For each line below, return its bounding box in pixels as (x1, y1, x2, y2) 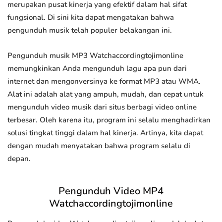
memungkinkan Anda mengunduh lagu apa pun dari (7, 63, 187, 74)
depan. (7, 154, 31, 164)
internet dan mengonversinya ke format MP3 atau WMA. (7, 76, 201, 87)
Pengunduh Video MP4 (58, 184, 164, 198)
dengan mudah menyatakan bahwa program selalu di (7, 141, 190, 151)
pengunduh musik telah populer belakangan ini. (7, 25, 172, 36)
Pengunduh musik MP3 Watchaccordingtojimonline (7, 51, 183, 61)
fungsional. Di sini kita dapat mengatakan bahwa (7, 12, 174, 23)
